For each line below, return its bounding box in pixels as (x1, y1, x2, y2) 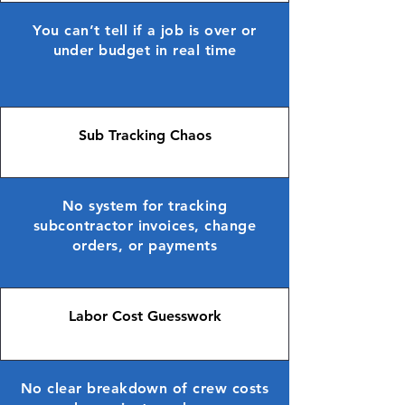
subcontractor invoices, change (33, 217, 257, 234)
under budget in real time (52, 42, 237, 59)
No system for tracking (61, 197, 228, 214)
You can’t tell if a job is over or (33, 22, 257, 39)
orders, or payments (71, 237, 218, 254)
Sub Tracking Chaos (78, 127, 212, 144)
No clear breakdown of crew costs (20, 380, 269, 397)
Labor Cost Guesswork (68, 307, 221, 325)
